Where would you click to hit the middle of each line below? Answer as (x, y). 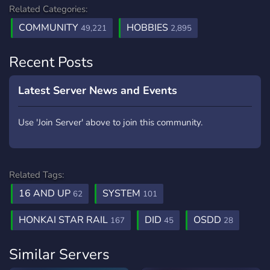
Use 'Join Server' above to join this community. (110, 122)
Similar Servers (59, 254)
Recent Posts (51, 62)
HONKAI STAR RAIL (64, 220)
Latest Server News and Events (98, 90)
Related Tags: (36, 175)
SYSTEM (123, 193)
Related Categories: (48, 9)
